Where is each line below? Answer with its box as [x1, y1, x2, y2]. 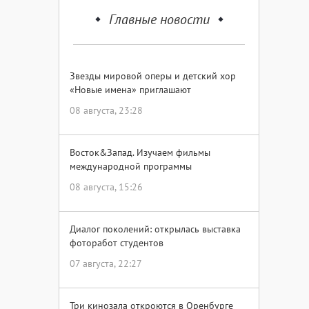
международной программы [70, 160, 192, 172]
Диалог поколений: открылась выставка [70, 223, 241, 235]
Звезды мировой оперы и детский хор [70, 70, 236, 82]
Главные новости [108, 10, 210, 28]
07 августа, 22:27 [70, 257, 142, 270]
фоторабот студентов [70, 237, 163, 249]
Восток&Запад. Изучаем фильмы [70, 146, 210, 159]
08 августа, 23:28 [70, 104, 143, 117]
